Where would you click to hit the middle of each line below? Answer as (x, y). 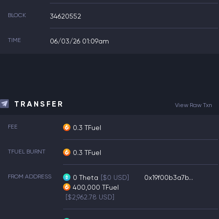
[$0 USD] (115, 177)
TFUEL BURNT (27, 151)
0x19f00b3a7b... (168, 177)
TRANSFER (39, 104)
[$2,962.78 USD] (90, 197)
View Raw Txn (194, 105)
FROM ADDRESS (30, 176)
